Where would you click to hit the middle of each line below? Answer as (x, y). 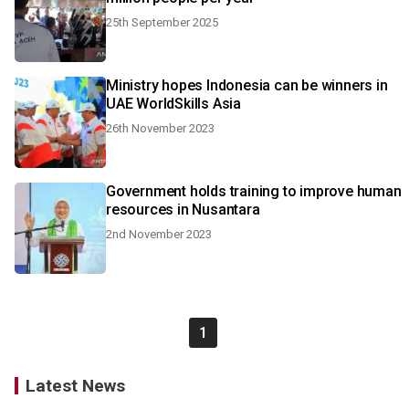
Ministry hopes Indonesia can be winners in (247, 85)
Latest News (75, 386)
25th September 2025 (162, 22)
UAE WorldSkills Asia (173, 104)
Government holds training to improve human (254, 191)
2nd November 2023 (159, 234)
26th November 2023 (160, 128)
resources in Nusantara (183, 210)
